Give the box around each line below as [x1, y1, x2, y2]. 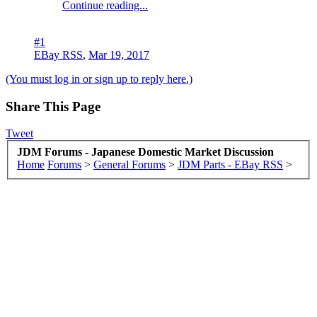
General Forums [93, 158, 166, 171]
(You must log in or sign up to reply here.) [6, 72, 192, 85]
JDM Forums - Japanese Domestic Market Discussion [17, 145, 274, 158]
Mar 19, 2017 [88, 48, 149, 61]
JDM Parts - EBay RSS [178, 158, 283, 171]
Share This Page [6, 98, 100, 114]
